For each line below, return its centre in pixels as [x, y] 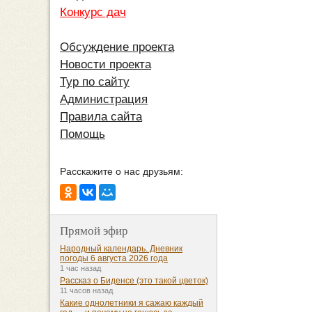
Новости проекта [106, 65]
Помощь [83, 134]
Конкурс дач [93, 13]
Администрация [104, 100]
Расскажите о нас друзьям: [122, 172]
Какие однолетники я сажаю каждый [132, 303]
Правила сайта [101, 117]
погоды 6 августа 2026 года [114, 259]
